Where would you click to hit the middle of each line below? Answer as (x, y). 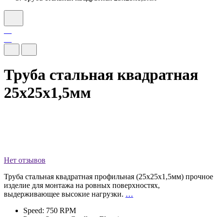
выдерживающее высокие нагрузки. (65, 194)
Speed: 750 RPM (50, 210)
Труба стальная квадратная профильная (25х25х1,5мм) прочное (108, 176)
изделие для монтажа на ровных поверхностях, (82, 185)
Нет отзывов (25, 160)
